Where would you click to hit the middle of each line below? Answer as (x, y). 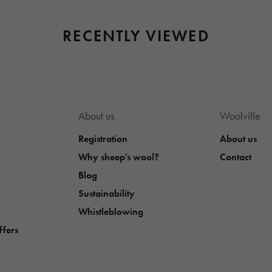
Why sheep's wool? (119, 157)
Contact (235, 157)
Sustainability (107, 194)
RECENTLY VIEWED (136, 36)
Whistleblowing (111, 212)
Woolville (240, 116)
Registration (103, 139)
